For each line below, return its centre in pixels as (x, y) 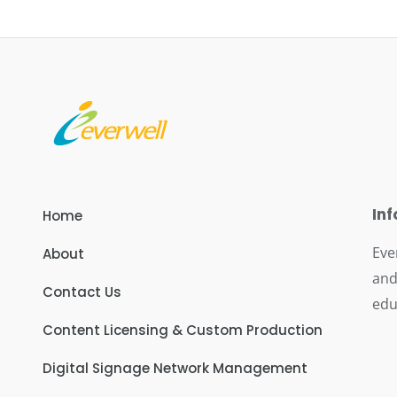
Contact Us (82, 292)
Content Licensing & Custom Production (183, 330)
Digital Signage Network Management (175, 368)
